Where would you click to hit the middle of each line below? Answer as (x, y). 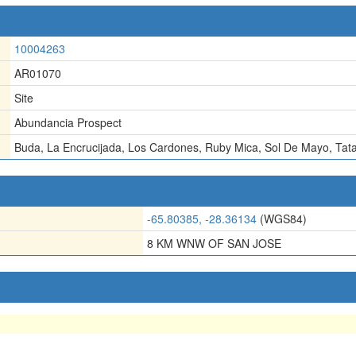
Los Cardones (163, 147)
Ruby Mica (232, 147)
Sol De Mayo (297, 147)
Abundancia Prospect (68, 122)
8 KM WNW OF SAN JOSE (214, 243)
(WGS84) (282, 219)
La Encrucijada (84, 147)
